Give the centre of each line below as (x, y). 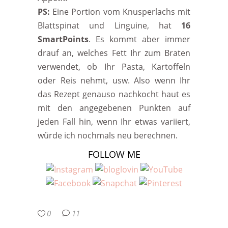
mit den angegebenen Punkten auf (114, 108)
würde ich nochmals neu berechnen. (108, 135)
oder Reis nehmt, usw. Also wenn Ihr (114, 80)
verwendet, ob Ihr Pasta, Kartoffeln (114, 67)
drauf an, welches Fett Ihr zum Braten (114, 53)
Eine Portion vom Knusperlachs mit (120, 12)
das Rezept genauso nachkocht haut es (114, 94)
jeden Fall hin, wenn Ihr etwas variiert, (114, 122)
